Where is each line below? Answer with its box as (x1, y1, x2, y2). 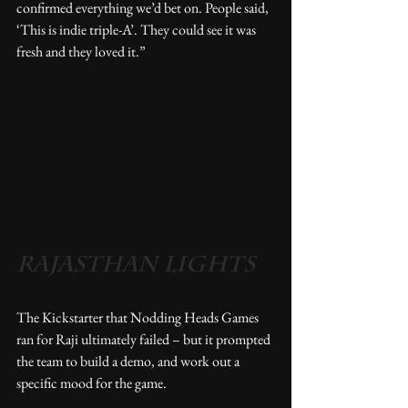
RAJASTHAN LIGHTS (16, 255, 255, 278)
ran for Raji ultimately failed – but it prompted (16, 329, 273, 349)
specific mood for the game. (16, 372, 167, 393)
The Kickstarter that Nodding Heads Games (16, 307, 261, 327)
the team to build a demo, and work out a (16, 351, 242, 371)
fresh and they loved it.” (16, 41, 148, 61)
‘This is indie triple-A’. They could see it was (16, 19, 259, 39)
